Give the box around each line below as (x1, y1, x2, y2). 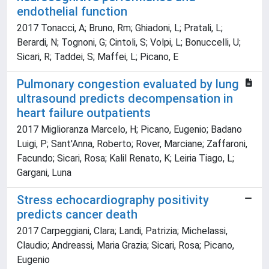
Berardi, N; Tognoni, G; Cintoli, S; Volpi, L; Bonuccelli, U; (17, 37, 241, 49)
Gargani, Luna (17, 167, 71, 179)
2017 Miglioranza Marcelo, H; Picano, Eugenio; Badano (17, 124, 242, 136)
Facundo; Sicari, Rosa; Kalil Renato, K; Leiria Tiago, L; (17, 153, 234, 165)
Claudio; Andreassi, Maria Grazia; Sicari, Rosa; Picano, (17, 240, 234, 252)
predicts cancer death (17, 207, 138, 222)
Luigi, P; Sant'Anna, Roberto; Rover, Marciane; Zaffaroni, (17, 138, 247, 150)
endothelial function (17, 4, 127, 19)
